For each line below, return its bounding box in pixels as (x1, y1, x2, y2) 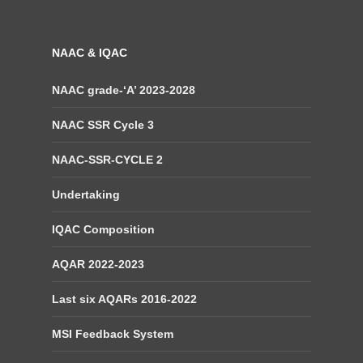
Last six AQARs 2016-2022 (52, 293, 197, 306)
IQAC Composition (52, 223, 155, 237)
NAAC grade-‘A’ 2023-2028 (52, 83, 195, 97)
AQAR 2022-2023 (52, 258, 144, 271)
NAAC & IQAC (52, 46, 127, 60)
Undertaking (52, 188, 120, 202)
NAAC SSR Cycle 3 (52, 118, 154, 132)
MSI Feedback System (52, 327, 173, 341)
